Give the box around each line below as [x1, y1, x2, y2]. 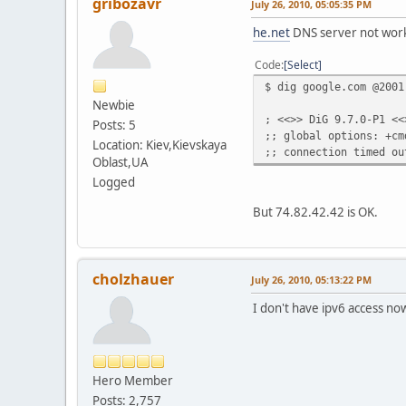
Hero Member [92, 372, 173, 389]
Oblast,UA [92, 153, 149, 170]
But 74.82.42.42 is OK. [253, 203, 378, 220]
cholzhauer [92, 268, 174, 289]
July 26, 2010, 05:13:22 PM [251, 272, 372, 286]
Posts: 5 [92, 116, 136, 133]
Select [287, 56, 318, 72]
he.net [253, 24, 290, 41]
